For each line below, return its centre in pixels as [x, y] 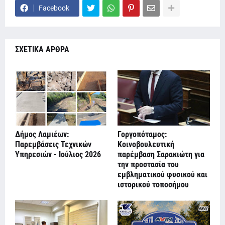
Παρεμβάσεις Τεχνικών [53, 145]
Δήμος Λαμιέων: [42, 135]
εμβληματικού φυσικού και [162, 175]
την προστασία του [148, 165]
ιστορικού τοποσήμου [153, 185]
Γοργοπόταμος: [142, 135]
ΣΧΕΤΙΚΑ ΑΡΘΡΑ [42, 50]
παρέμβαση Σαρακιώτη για [161, 155]
